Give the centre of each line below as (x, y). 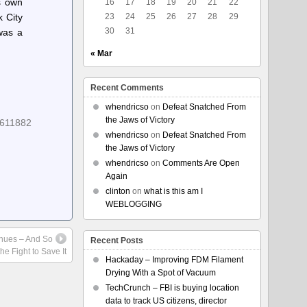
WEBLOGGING (133, 204)
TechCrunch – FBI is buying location (172, 288)
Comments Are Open (201, 163)
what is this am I (173, 191)
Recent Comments (127, 88)
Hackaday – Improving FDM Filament (174, 260)
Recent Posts (116, 241)
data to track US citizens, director (166, 301)
